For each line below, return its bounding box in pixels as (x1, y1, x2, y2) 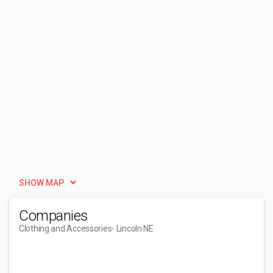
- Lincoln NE (112, 224, 154, 233)
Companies (19, 207, 88, 224)
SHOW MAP (19, 178, 64, 188)
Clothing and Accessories (19, 224, 112, 233)
